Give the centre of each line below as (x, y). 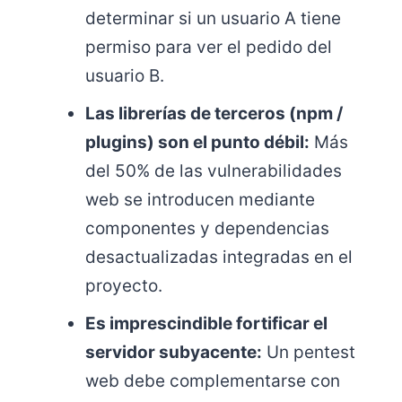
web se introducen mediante (200, 200)
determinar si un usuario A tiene (213, 18)
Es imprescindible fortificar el (206, 323)
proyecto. (124, 286)
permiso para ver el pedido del (209, 47)
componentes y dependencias (207, 228)
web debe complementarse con (213, 381)
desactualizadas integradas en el (219, 257)
